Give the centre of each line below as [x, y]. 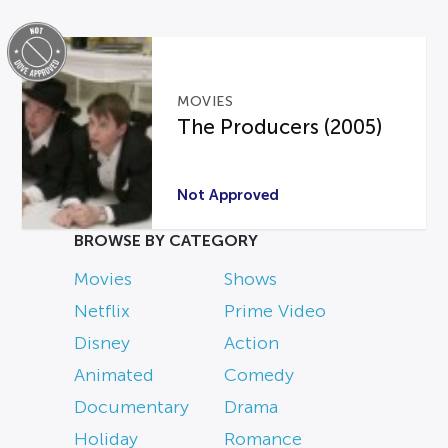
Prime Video [275, 311]
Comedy [259, 375]
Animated [114, 375]
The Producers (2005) [280, 126]
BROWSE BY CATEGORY [166, 241]
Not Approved [228, 195]
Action [251, 343]
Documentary [131, 407]
